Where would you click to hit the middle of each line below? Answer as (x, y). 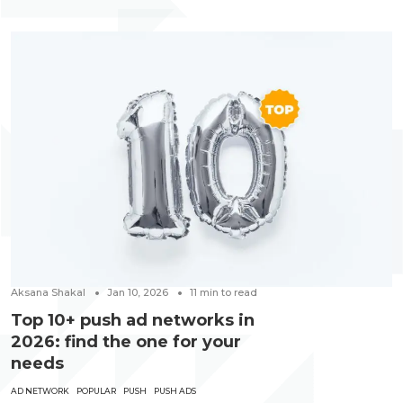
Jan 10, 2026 (138, 293)
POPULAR (96, 391)
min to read (228, 293)
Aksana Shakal (48, 293)
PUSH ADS (175, 391)
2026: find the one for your (126, 342)
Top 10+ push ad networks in (133, 321)
